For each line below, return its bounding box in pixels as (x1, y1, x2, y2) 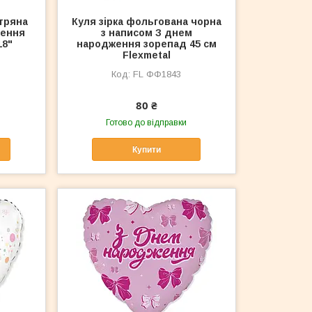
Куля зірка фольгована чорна (71, 16, 221, 28)
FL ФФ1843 (133, 69, 182, 80)
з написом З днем (100, 27, 192, 39)
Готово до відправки (106, 118, 187, 128)
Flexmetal (122, 49, 171, 61)
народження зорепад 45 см (76, 38, 217, 50)
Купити (132, 144, 161, 155)
